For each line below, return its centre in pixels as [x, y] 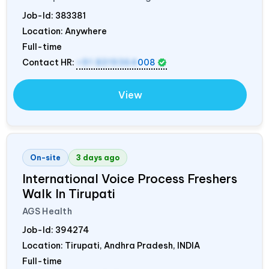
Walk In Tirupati [69, 193]
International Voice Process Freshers [130, 178]
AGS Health [47, 211]
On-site [45, 157]
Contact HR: [49, 62]
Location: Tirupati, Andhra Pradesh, [100, 245]
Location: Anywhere [65, 31]
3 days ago [98, 157]
